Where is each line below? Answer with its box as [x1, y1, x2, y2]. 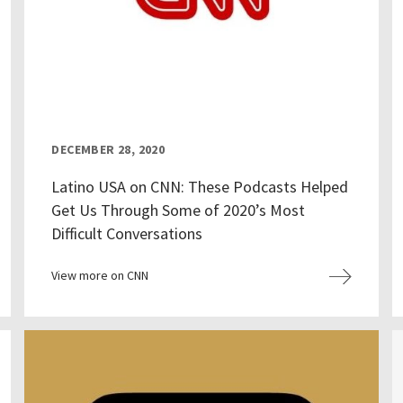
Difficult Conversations [51, 223, 203, 245]
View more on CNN [51, 267, 149, 284]
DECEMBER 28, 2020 [51, 141, 166, 158]
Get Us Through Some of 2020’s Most [51, 200, 306, 221]
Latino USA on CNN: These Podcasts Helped [51, 176, 349, 198]
